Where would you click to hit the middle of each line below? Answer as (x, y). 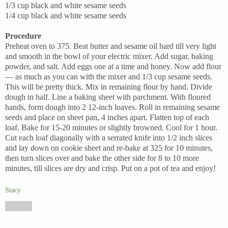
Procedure (23, 36)
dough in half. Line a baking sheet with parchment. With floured (108, 97)
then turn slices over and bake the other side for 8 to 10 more (102, 158)
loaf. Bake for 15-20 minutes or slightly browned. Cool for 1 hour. (111, 127)
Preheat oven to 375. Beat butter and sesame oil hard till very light (111, 46)
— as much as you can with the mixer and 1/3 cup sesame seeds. (109, 76)
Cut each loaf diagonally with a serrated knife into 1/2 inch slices (109, 137)
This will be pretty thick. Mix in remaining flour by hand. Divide (109, 87)
